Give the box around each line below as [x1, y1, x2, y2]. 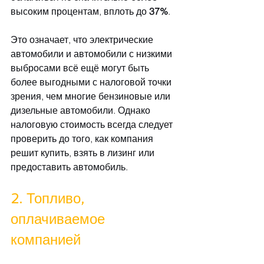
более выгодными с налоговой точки [11, 76, 174, 88]
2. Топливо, [11, 190, 88, 207]
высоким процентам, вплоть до [11, 5, 149, 18]
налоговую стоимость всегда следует [11, 118, 175, 131]
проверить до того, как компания [11, 133, 156, 145]
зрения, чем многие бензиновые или [11, 90, 173, 103]
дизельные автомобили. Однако [11, 104, 153, 117]
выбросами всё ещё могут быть [11, 62, 151, 74]
